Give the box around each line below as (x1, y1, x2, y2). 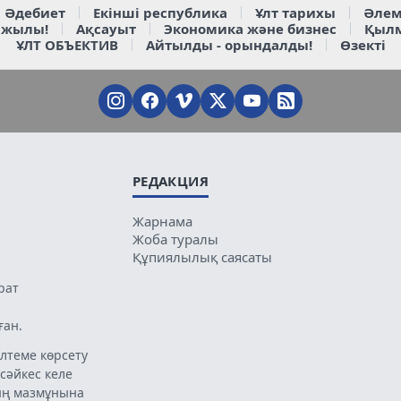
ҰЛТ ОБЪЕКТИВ (15, 35, 118, 54)
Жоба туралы (132, 229, 218, 248)
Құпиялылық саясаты (132, 247, 272, 266)
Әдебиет (4, 3, 65, 21)
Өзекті (339, 35, 386, 54)
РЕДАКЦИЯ (132, 171, 209, 190)
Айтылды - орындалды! (145, 35, 312, 54)
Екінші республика (92, 3, 227, 21)
